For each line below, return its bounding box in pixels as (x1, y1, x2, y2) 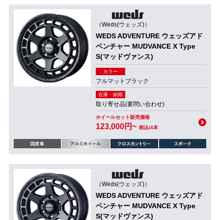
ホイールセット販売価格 (95, 114, 150, 120)
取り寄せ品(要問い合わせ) (95, 101, 165, 108)
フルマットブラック (95, 78, 149, 84)
